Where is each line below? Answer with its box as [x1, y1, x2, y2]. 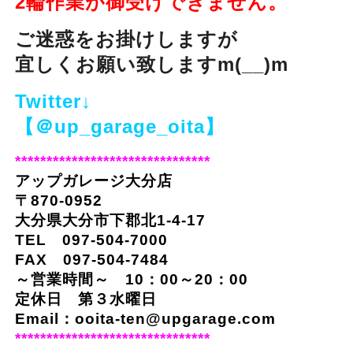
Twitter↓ [14, 91, 91, 113]
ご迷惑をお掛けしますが [14, 28, 238, 50]
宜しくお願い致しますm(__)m [14, 54, 288, 76]
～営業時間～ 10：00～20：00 [14, 271, 248, 288]
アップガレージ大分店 [14, 173, 173, 190]
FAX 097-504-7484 [14, 251, 169, 269]
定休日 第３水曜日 [14, 291, 157, 308]
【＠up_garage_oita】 [14, 116, 225, 138]
